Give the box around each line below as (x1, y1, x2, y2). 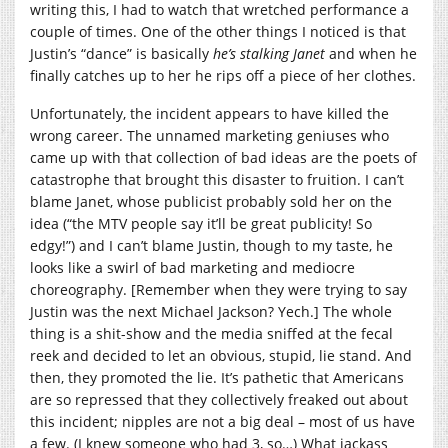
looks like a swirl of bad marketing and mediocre (30, 257, 355, 277)
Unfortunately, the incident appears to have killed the (30, 103, 389, 123)
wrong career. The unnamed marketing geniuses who (30, 125, 389, 145)
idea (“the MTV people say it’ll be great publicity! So (30, 213, 372, 233)
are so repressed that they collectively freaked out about (30, 389, 408, 409)
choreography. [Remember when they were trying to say (30, 279, 407, 299)
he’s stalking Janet (213, 43, 325, 63)
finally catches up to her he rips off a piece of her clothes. (30, 65, 416, 85)
